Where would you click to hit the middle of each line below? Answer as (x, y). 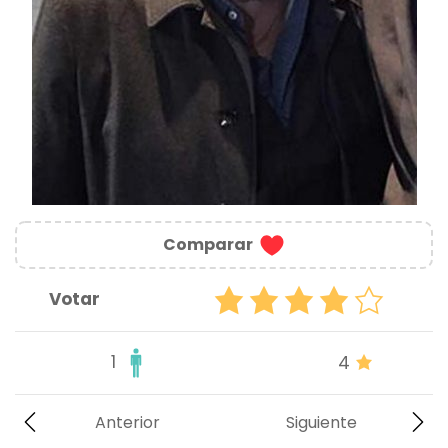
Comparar (207, 245)
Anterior (127, 423)
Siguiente (321, 423)
